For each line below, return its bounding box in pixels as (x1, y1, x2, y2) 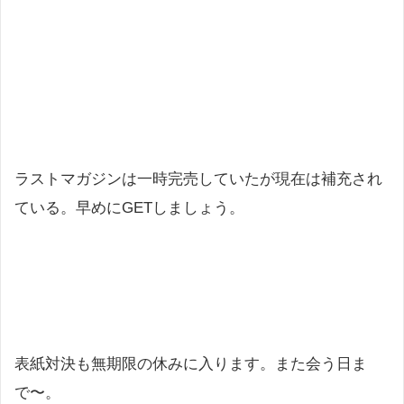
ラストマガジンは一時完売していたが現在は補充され (14, 170, 382, 188)
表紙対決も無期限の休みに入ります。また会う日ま (14, 354, 367, 372)
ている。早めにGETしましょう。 (14, 199, 244, 217)
